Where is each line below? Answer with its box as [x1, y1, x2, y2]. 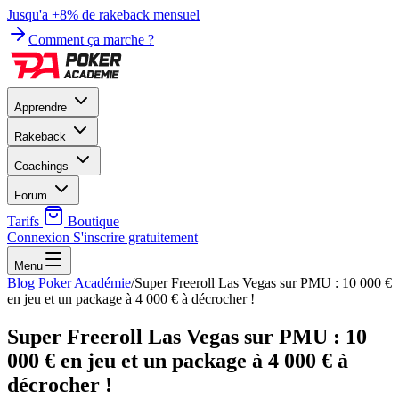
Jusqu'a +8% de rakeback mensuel [7, 7, 199, 22]
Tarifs [7, 214, 43, 229]
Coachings [14, 159, 72, 173]
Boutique [64, 214, 119, 229]
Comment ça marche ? [28, 32, 154, 47]
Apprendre [14, 101, 70, 114]
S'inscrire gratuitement [73, 230, 198, 245]
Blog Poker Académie [7, 275, 131, 290]
